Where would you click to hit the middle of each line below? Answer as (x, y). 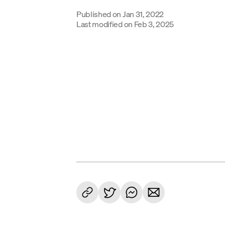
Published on (99, 14)
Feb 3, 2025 (154, 24)
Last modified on (104, 24)
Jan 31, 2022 (143, 14)
